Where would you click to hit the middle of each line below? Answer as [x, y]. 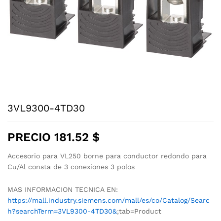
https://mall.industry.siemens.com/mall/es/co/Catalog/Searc [109, 200]
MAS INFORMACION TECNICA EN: [63, 189]
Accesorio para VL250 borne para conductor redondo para [107, 156]
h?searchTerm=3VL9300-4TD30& [62, 211]
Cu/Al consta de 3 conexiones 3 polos [71, 166]
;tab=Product [139, 211]
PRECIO [31, 137]
